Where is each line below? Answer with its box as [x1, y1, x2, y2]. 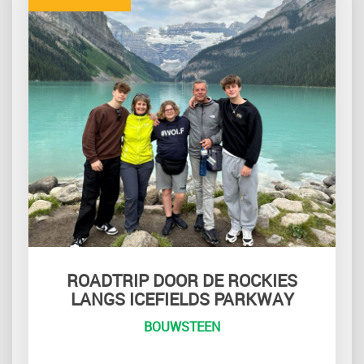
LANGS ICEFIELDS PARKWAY [70, 288, 294, 311]
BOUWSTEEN [144, 318, 220, 336]
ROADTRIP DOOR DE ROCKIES [67, 269, 297, 292]
